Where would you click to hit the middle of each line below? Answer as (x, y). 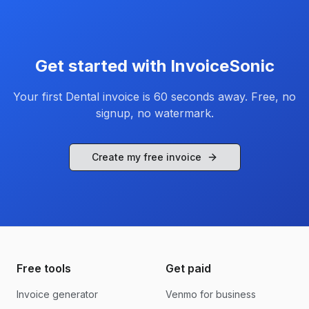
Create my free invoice (146, 157)
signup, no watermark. (154, 113)
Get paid (188, 268)
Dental (82, 96)
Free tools (44, 268)
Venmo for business (211, 294)
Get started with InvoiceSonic (154, 66)
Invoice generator (57, 294)
